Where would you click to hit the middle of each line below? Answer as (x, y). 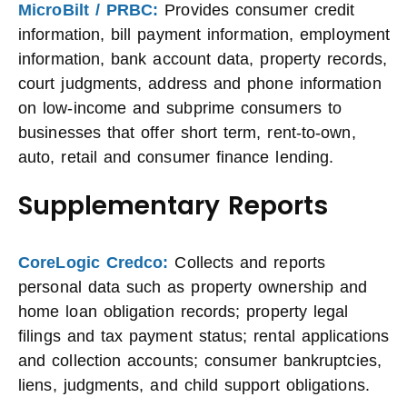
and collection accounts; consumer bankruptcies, (200, 361)
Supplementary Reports (173, 206)
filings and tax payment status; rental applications (203, 336)
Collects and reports (247, 263)
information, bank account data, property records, (203, 59)
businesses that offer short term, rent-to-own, (187, 133)
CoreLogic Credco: (94, 263)
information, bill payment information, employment (204, 35)
